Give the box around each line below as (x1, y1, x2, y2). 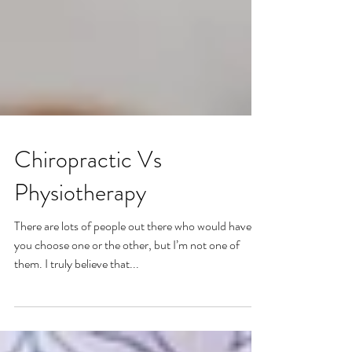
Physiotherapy (14, 218, 146, 251)
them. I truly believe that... (14, 297, 139, 315)
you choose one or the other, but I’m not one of (14, 278, 240, 296)
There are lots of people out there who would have (14, 259, 251, 277)
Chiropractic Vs (14, 185, 162, 218)
